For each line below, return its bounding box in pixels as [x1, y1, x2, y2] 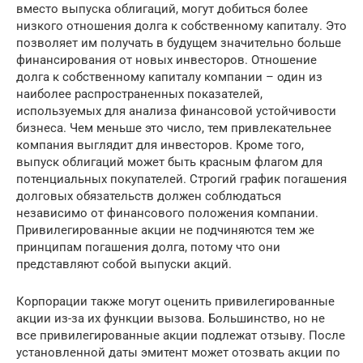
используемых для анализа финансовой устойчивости [16, 103, 336, 118]
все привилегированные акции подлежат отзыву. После [16, 327, 345, 343]
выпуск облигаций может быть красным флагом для [16, 154, 322, 169]
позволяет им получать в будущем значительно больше [16, 35, 341, 50]
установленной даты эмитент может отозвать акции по [16, 344, 340, 360]
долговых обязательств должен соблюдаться [16, 188, 281, 203]
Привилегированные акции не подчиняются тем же [16, 222, 314, 237]
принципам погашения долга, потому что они [16, 239, 280, 254]
